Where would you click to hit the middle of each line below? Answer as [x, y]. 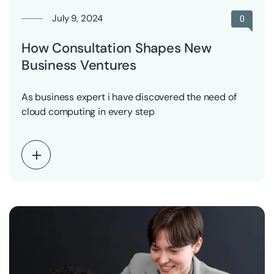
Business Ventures [79, 65]
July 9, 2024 [78, 18]
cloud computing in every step [88, 111]
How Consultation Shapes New [117, 48]
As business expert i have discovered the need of [129, 97]
